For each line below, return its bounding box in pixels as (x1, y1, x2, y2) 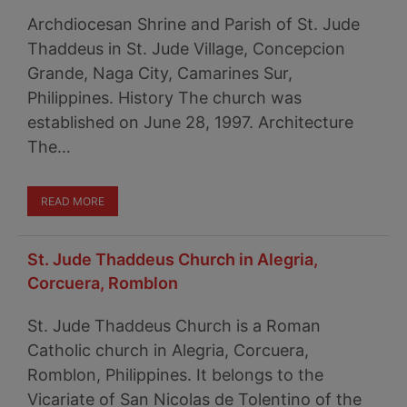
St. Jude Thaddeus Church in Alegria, (27, 250, 318, 269)
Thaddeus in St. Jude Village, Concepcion (27, 39, 345, 58)
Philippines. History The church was (27, 88, 302, 107)
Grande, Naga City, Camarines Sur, (27, 64, 293, 83)
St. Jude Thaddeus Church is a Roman (27, 316, 321, 335)
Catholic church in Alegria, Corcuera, (27, 341, 309, 360)
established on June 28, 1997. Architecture (27, 113, 353, 132)
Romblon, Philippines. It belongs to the (27, 365, 323, 384)
